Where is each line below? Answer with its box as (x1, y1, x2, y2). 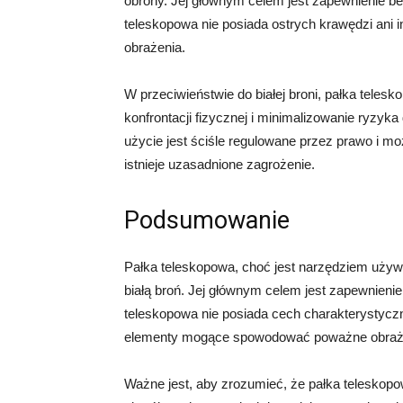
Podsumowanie (124, 206, 290, 235)
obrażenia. (124, 40, 185, 55)
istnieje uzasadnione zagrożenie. (124, 157, 315, 172)
